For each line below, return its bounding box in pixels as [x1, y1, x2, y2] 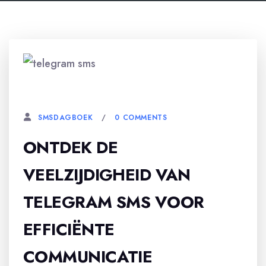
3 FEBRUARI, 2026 [35, 82, 107, 93]
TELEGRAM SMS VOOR [23, 190, 204, 214]
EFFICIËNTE [23, 217, 115, 242]
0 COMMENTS [115, 112, 167, 123]
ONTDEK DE [23, 135, 118, 160]
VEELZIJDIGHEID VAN [23, 163, 191, 187]
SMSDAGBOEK [38, 112, 93, 123]
